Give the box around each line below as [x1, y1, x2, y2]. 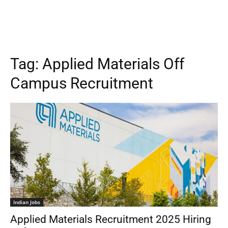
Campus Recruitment [10, 74, 153, 92]
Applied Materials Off [42, 55, 184, 73]
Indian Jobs [13, 198, 40, 206]
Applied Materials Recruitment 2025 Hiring [10, 213, 211, 225]
